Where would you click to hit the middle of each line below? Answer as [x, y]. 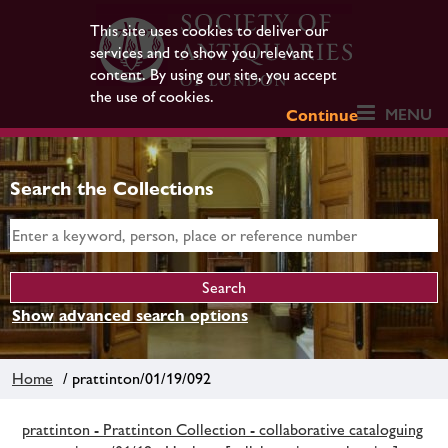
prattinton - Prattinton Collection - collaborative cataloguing [222, 429]
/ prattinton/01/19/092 [133, 378]
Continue [322, 115]
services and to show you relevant [201, 52]
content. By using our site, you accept [213, 74]
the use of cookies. [151, 96]
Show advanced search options [130, 315]
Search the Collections [112, 188]
